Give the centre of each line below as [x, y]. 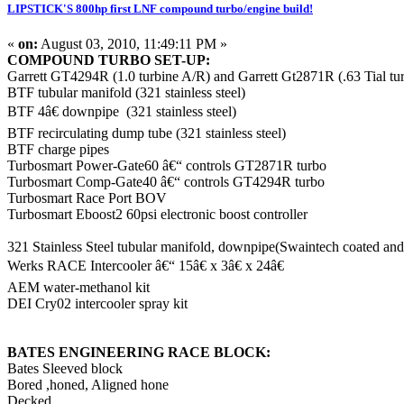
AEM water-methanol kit [78, 287]
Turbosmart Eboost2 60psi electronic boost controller [157, 214]
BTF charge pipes [58, 149]
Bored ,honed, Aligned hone [88, 385]
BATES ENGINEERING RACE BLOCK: [139, 352]
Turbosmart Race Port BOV [87, 198]
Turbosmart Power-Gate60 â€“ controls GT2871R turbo [167, 165]
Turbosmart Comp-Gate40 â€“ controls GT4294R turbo [166, 182]
